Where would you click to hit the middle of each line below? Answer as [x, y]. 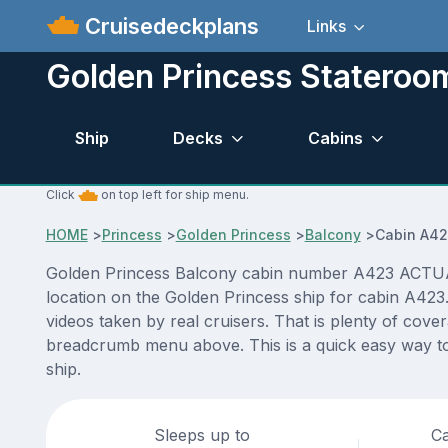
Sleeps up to [202, 435]
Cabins [335, 137]
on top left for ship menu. [173, 195]
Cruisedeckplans [169, 25]
